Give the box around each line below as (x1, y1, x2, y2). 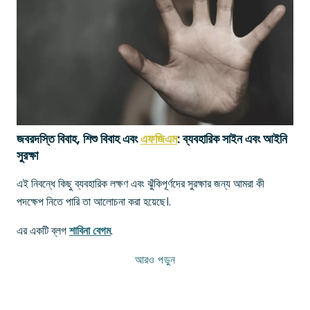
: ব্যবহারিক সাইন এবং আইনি (177, 129, 287, 147)
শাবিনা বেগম (69, 222, 111, 239)
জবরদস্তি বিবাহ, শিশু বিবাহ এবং (17, 129, 140, 147)
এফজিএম (140, 129, 177, 147)
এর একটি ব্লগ (17, 222, 69, 239)
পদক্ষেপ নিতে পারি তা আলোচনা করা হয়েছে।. (17, 193, 171, 210)
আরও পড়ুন (134, 251, 176, 268)
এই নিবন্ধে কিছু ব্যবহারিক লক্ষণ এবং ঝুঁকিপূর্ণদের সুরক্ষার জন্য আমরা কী (17, 175, 264, 192)
